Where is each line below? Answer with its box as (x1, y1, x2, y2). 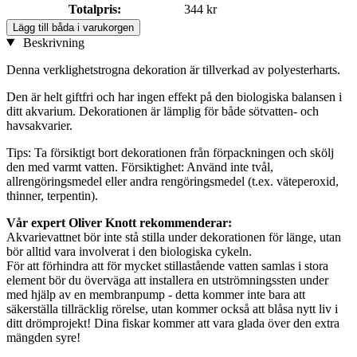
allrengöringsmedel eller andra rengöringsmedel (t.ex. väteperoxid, (6, 174, 339, 188)
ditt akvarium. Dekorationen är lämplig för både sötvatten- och (6, 104, 319, 118)
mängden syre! (6, 330, 80, 344)
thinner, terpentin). (6, 188, 98, 202)
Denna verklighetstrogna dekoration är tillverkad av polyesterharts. (6, 62, 340, 76)
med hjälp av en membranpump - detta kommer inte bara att (6, 287, 305, 301)
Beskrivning (19, 35, 84, 49)
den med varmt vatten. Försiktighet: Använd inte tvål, (6, 159, 273, 174)
